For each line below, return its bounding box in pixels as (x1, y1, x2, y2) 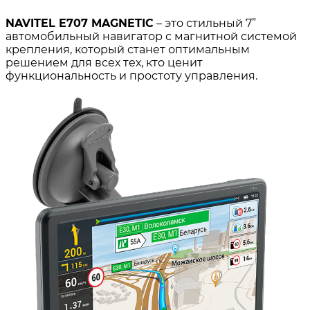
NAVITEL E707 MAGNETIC (6, 17, 154, 30)
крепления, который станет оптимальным (6, 43, 250, 57)
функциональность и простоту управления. (6, 69, 257, 83)
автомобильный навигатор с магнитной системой (6, 30, 297, 44)
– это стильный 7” (154, 17, 256, 30)
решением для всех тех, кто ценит (6, 56, 203, 70)
